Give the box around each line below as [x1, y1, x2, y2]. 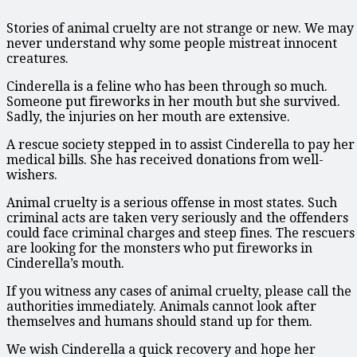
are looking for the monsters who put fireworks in [6, 240, 312, 256]
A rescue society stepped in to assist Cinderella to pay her [6, 136, 355, 152]
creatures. [6, 50, 69, 66]
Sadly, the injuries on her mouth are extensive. [6, 108, 290, 124]
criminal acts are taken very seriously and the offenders [6, 210, 348, 226]
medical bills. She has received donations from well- [6, 151, 324, 167]
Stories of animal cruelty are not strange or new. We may [6, 20, 354, 36]
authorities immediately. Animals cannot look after [6, 298, 316, 314]
